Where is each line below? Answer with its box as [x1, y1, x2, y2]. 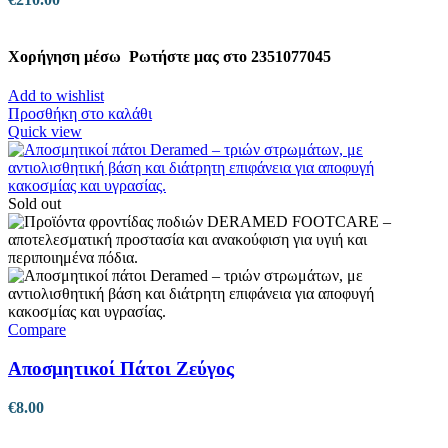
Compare [8, 321, 66, 339]
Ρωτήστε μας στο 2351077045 [125, 47, 331, 65]
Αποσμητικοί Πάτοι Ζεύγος [8, 357, 234, 379]
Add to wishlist [8, 87, 104, 105]
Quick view [8, 123, 82, 141]
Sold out [8, 195, 61, 213]
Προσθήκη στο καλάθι [8, 105, 152, 123]
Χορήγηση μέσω [8, 47, 125, 65]
